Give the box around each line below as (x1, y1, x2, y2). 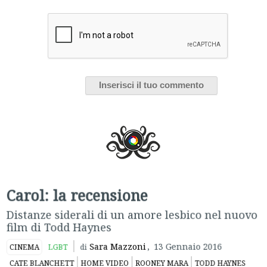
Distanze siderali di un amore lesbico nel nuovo (6, 204, 258, 219)
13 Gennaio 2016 (154, 237, 222, 249)
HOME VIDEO (80, 254, 129, 265)
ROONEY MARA (135, 254, 188, 265)
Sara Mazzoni (89, 237, 146, 249)
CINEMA (9, 238, 39, 249)
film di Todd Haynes (6, 216, 111, 231)
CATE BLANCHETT (9, 254, 74, 265)
